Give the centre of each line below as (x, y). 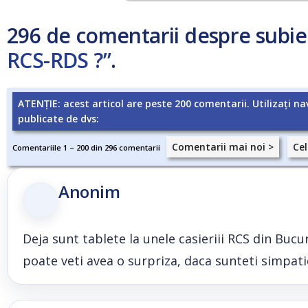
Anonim (89, 191)
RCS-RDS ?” (59, 60)
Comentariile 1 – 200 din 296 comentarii (89, 147)
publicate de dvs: (58, 119)
